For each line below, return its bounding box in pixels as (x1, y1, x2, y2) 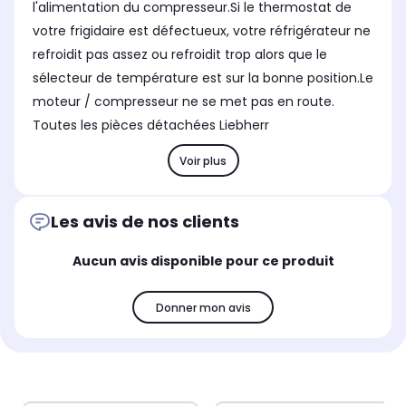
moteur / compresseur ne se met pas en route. (33, 92, 334, 111)
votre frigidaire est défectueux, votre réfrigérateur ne (33, 22, 371, 41)
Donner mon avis (155, 299, 251, 315)
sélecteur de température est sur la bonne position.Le (33, 69, 373, 88)
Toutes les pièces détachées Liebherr (33, 116, 269, 135)
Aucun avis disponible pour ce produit (72, 252, 334, 271)
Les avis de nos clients (51, 210, 239, 234)
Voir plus (179, 152, 227, 169)
